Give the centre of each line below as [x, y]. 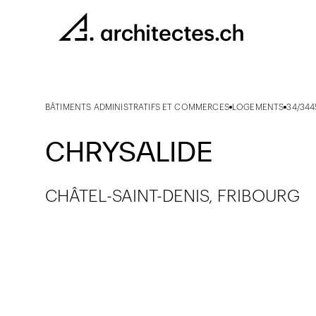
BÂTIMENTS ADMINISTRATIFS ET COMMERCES [137, 107]
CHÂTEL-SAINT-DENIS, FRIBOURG [172, 197]
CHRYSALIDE [129, 152]
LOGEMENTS [258, 107]
